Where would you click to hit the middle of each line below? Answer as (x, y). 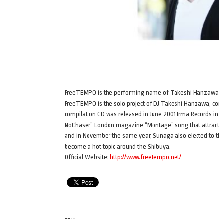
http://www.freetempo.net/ (146, 157)
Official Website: (87, 157)
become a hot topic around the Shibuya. (118, 146)
